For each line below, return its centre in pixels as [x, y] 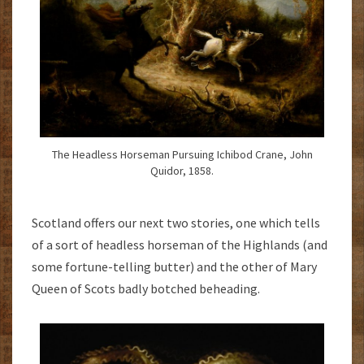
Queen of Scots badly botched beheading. [146, 289]
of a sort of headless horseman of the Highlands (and [180, 245]
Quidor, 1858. [182, 171]
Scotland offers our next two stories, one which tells [176, 223]
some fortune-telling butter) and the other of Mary [174, 267]
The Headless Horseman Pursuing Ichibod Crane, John [182, 155]
